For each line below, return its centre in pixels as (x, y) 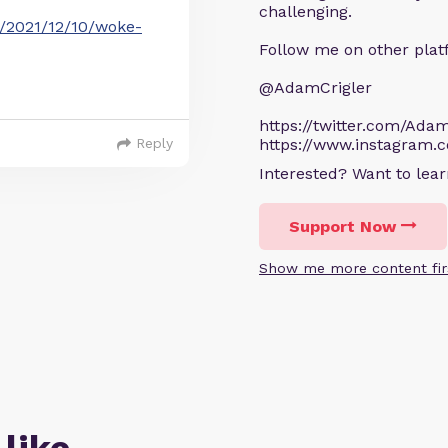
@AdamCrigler (315, 87)
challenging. (305, 11)
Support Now (342, 226)
